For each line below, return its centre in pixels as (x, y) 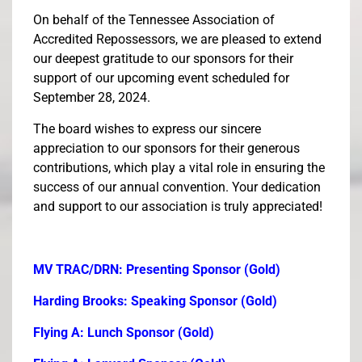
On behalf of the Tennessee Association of (154, 20)
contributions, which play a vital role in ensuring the (179, 168)
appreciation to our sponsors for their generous (166, 149)
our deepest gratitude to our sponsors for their (163, 59)
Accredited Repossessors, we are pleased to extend (177, 40)
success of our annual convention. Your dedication (177, 187)
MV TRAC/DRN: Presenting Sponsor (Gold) (157, 270)
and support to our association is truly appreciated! (178, 207)
